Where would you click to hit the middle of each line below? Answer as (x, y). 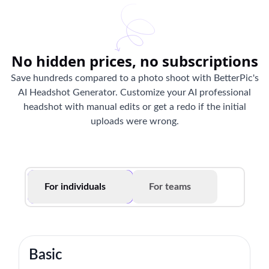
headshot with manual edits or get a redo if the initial (134, 107)
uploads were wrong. (134, 121)
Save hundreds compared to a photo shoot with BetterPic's (134, 78)
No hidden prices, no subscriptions (134, 61)
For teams (170, 187)
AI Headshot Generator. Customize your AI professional (134, 92)
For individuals (75, 187)
